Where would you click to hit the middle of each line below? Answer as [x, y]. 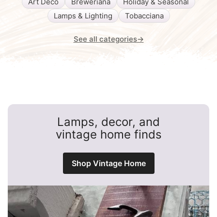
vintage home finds [108, 134]
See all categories [105, 39]
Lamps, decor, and [108, 122]
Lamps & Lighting [83, 15]
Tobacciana [144, 15]
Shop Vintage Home [108, 163]
